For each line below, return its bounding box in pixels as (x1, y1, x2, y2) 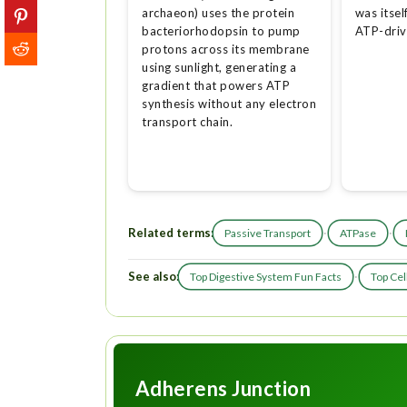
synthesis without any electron (142, 96, 317, 112)
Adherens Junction (134, 375, 312, 401)
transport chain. (142, 114, 233, 130)
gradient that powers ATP (142, 78, 291, 94)
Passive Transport (223, 225, 311, 240)
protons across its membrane (142, 42, 310, 57)
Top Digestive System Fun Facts (189, 269, 342, 283)
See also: (127, 269, 179, 284)
